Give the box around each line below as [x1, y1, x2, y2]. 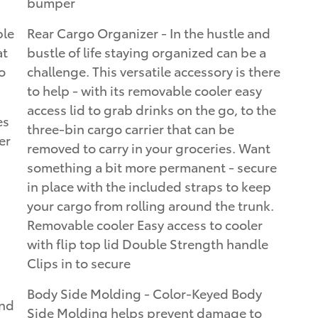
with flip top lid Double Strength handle [27, 234, 268, 252]
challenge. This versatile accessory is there [27, 61, 280, 79]
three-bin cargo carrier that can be [27, 119, 234, 137]
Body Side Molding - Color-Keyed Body [27, 283, 262, 302]
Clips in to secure [27, 253, 131, 271]
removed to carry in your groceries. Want [27, 138, 270, 156]
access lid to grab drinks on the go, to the [27, 99, 276, 118]
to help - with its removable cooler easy [27, 80, 262, 99]
